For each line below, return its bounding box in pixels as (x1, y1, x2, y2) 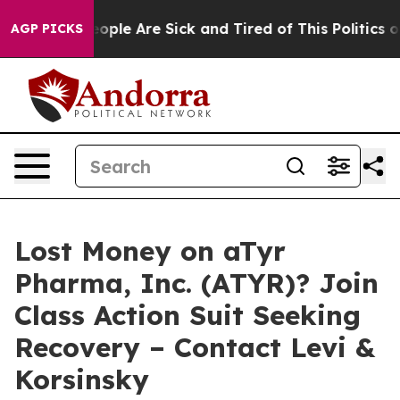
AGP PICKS (11, 21, 83, 37)
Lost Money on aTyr (14, 234, 286, 268)
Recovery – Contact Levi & (14, 330, 375, 364)
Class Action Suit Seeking (14, 298, 361, 332)
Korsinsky (14, 362, 149, 396)
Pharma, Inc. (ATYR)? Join (14, 266, 379, 300)
